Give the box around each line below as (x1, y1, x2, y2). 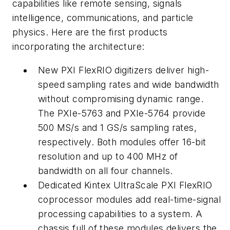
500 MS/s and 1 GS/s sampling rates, (38, 122, 197, 133)
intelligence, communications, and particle (12, 12, 194, 24)
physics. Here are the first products (12, 27, 168, 38)
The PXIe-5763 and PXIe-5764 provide (38, 107, 205, 119)
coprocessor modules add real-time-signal (38, 194, 221, 205)
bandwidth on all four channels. (38, 165, 173, 176)
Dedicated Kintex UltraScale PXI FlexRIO (38, 179, 213, 190)
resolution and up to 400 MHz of (38, 150, 178, 162)
